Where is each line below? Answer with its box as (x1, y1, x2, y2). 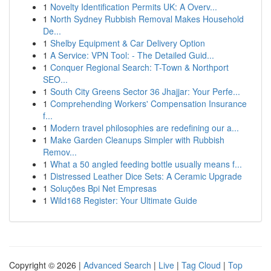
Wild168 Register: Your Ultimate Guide (50, 194, 197, 206)
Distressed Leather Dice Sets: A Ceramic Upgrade (50, 170, 242, 182)
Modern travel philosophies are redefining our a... (50, 122, 239, 134)
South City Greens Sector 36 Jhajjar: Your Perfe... (50, 85, 240, 97)
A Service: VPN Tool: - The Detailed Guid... (50, 49, 214, 61)
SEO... (43, 73, 68, 85)
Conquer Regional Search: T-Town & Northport (50, 61, 229, 73)
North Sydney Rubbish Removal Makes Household (50, 13, 244, 25)
